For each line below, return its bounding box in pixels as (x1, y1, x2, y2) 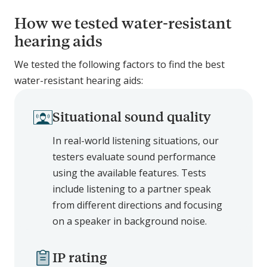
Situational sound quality (52, 108, 211, 126)
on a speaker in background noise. (52, 215, 207, 228)
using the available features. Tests (52, 166, 206, 180)
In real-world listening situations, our (52, 134, 219, 148)
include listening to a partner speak (52, 182, 211, 196)
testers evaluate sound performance (52, 150, 216, 164)
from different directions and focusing (52, 198, 222, 212)
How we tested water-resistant (14, 13, 232, 33)
